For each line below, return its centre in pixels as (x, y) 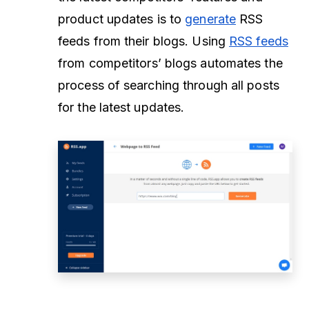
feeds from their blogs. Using (144, 41)
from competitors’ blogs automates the (170, 63)
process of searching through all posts (169, 85)
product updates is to (122, 19)
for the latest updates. (121, 107)
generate (211, 19)
